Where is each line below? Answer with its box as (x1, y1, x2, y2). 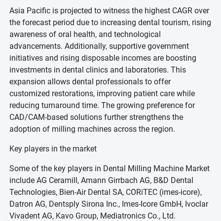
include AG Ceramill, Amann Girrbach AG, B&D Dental (9, 176, 193, 185)
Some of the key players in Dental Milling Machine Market (9, 164, 210, 173)
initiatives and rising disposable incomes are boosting (9, 53, 196, 63)
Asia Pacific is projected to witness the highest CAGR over (9, 6, 209, 15)
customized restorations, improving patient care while (9, 89, 195, 98)
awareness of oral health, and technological (9, 30, 161, 39)
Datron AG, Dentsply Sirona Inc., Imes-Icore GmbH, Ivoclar (9, 199, 208, 209)
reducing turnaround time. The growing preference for (9, 101, 195, 110)
